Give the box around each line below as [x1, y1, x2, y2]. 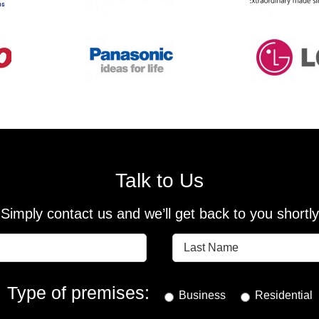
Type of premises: [6, 283, 150, 303]
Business [178, 289, 226, 301]
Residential [254, 289, 313, 301]
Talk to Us [115, 169, 204, 192]
